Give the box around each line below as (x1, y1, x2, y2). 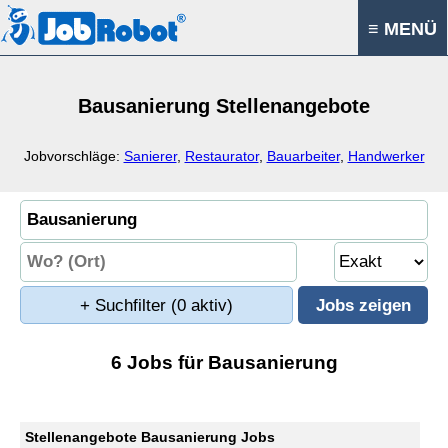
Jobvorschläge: (23, 148, 124, 164)
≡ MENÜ (368, 19, 437, 39)
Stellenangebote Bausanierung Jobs (25, 429, 275, 445)
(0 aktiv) (171, 296, 233, 315)
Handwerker (347, 148, 425, 164)
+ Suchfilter (80, 296, 171, 315)
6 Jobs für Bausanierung (110, 352, 338, 373)
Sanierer (123, 148, 177, 164)
